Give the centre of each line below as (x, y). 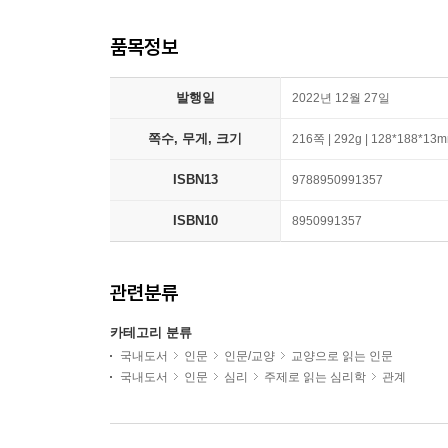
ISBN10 (195, 221)
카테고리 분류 (151, 333)
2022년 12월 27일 (341, 98)
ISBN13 (195, 180)
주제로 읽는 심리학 (315, 377)
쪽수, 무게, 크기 (195, 139)
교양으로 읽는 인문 (342, 356)
